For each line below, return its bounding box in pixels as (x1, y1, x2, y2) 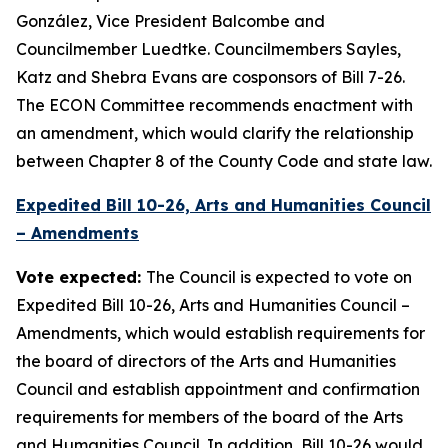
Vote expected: (16, 267, 146, 287)
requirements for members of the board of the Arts (16, 407, 403, 427)
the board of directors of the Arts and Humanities (16, 351, 396, 371)
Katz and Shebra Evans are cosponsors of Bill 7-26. (16, 67, 405, 87)
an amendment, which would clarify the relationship (16, 123, 414, 143)
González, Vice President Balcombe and (16, 11, 325, 31)
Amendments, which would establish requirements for (16, 323, 425, 343)
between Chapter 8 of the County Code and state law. (16, 151, 432, 171)
